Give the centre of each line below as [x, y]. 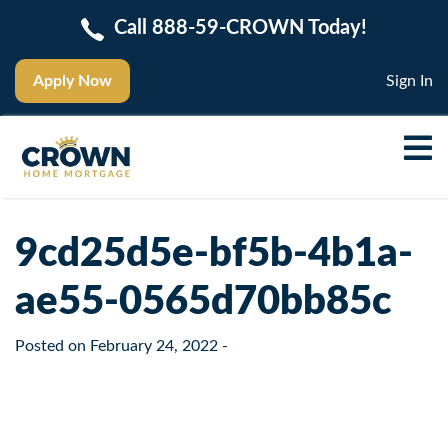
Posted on [52, 345]
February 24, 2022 [154, 345]
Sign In [409, 80]
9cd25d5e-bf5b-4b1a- [214, 253]
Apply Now [72, 80]
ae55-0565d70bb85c [203, 301]
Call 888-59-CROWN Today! [241, 27]
